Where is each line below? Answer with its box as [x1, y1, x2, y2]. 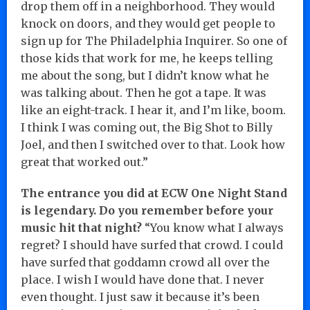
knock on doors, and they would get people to [21, 16, 275, 30]
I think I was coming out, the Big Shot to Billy [21, 120, 273, 134]
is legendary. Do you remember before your [21, 203, 273, 217]
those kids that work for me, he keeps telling [21, 51, 273, 65]
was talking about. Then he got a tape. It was [21, 85, 266, 100]
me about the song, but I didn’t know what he [21, 68, 269, 82]
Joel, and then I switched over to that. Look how [21, 137, 285, 152]
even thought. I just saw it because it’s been [21, 289, 259, 304]
